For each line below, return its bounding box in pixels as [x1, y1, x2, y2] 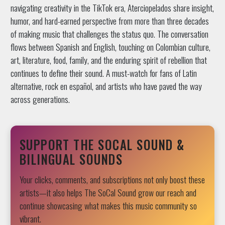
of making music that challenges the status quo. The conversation [10, 27, 208, 40]
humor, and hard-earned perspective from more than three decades [10, 14, 209, 27]
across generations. [10, 92, 70, 105]
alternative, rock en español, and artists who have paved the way [10, 79, 202, 92]
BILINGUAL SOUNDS [19, 150, 123, 168]
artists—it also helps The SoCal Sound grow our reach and [19, 185, 196, 199]
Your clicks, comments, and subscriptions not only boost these [19, 172, 205, 186]
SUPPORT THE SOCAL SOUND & [19, 135, 185, 154]
